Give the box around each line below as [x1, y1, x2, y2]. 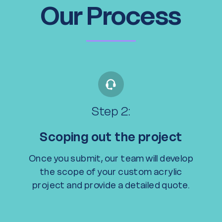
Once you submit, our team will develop [28, 153, 194, 164]
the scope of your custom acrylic [40, 166, 182, 177]
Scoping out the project [40, 129, 182, 145]
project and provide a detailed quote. [32, 179, 190, 191]
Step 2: [91, 104, 131, 119]
